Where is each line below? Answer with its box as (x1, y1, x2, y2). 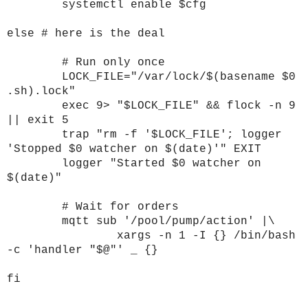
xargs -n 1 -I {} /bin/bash (117, 230, 296, 243)
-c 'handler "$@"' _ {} (7, 244, 158, 257)
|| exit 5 (7, 114, 69, 127)
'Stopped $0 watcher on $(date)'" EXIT (7, 143, 261, 156)
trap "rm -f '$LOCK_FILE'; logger (62, 129, 282, 142)
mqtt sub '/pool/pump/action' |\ (62, 215, 275, 228)
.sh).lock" (7, 85, 76, 98)
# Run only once (62, 56, 165, 69)
